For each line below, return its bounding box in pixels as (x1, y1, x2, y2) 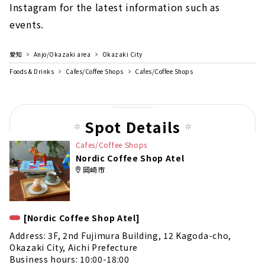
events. (9, 17, 44, 32)
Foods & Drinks (9, 67, 54, 76)
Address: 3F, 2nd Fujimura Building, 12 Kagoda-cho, (9, 229, 232, 241)
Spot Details (84, 116, 181, 138)
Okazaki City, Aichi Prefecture (9, 241, 138, 253)
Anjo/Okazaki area (33, 50, 91, 59)
